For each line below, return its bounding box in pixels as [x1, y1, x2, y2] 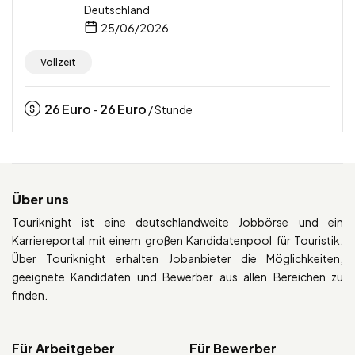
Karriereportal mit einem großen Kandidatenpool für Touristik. [12, 232, 343, 247]
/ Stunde [147, 101, 193, 116]
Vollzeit [40, 55, 76, 68]
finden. [12, 287, 48, 302]
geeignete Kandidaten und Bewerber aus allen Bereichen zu [12, 269, 343, 284]
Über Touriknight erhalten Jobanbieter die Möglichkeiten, [12, 250, 343, 265]
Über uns [12, 190, 69, 208]
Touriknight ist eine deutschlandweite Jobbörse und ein [12, 214, 343, 229]
